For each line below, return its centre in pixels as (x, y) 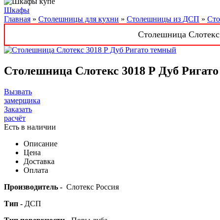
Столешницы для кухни (79, 19)
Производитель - (35, 187)
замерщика (22, 100)
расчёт (15, 118)
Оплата (36, 170)
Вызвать (18, 91)
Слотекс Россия (93, 187)
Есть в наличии (30, 127)
